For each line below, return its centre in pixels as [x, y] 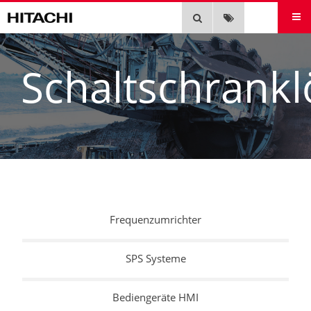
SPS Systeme [155, 258]
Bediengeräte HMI [155, 297]
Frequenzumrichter [155, 219]
